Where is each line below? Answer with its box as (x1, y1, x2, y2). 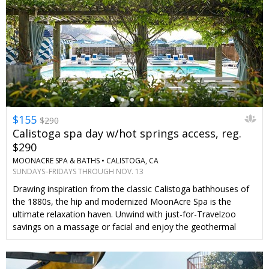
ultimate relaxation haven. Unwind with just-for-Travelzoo (13, 208, 236, 220)
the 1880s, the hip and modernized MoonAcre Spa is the (13, 196, 231, 208)
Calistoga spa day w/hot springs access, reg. (13, 125, 241, 141)
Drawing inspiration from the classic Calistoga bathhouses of (13, 183, 249, 195)
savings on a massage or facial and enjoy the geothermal (13, 221, 236, 233)
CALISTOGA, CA (106, 156, 159, 166)
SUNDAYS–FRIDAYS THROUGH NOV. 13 (13, 166, 144, 177)
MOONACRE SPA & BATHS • (13, 156, 104, 166)
